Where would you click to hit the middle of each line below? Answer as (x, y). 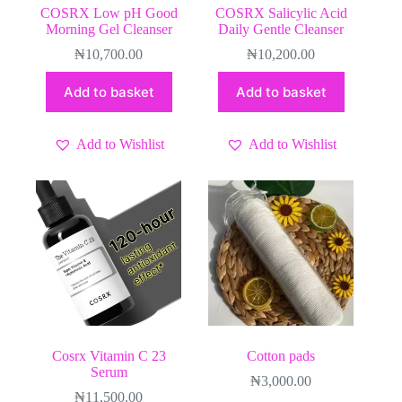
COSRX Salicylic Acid (281, 13)
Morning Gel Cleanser (109, 29)
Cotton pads (281, 355)
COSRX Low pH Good (109, 13)
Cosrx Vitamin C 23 (109, 355)
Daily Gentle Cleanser (281, 29)
